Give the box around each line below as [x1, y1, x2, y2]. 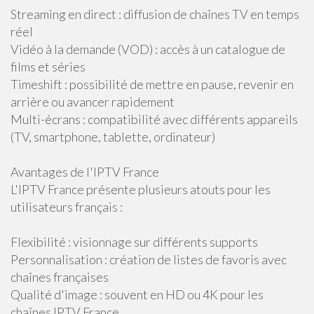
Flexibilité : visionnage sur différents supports [11, 234, 258, 250]
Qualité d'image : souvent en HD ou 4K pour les [11, 287, 264, 302]
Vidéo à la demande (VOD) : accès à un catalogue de [11, 41, 285, 57]
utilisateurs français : [11, 199, 123, 214]
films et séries [11, 59, 86, 74]
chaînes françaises [11, 269, 109, 285]
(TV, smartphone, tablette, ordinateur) [11, 129, 215, 144]
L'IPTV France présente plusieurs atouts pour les [11, 182, 271, 197]
